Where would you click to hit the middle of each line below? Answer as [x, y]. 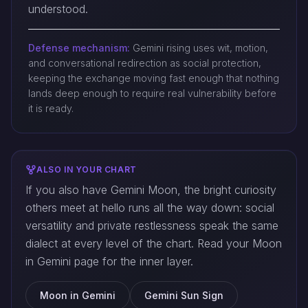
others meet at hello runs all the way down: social [150, 208]
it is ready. [51, 108]
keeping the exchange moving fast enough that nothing [154, 78]
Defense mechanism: [79, 48]
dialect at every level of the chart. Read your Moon [154, 243]
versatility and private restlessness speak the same [152, 225]
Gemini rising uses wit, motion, [199, 48]
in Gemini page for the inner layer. [109, 261]
